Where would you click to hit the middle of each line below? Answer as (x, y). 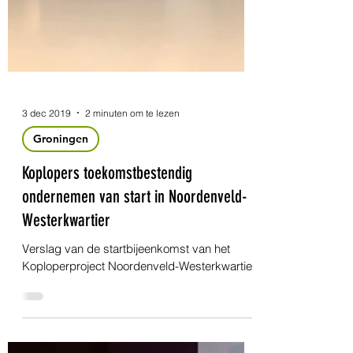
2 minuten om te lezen (132, 195)
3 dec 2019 (46, 195)
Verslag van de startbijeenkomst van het (126, 331)
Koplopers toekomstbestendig (107, 256)
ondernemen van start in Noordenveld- (135, 279)
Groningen (61, 221)
